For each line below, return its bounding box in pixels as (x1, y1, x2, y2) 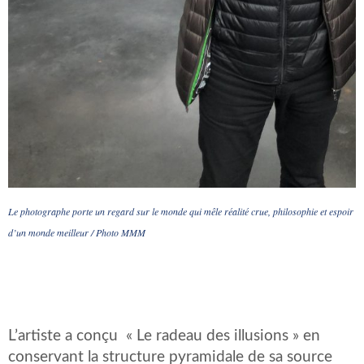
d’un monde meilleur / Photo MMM (8, 225, 145, 239)
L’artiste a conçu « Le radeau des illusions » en (8, 327, 320, 344)
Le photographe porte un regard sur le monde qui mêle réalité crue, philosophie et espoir (8, 204, 353, 218)
